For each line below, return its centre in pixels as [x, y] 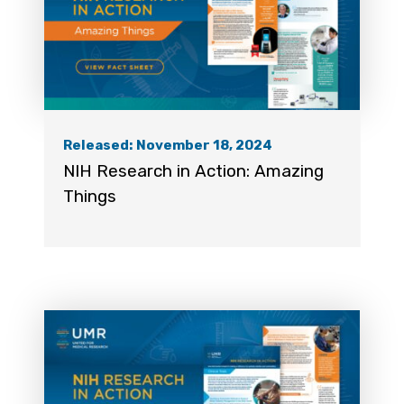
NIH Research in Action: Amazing [193, 170]
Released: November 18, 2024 [167, 146]
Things [89, 196]
